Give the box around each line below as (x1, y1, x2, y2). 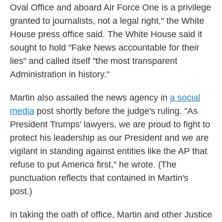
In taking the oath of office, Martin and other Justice (10, 210, 212, 220)
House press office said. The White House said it (10, 29, 202, 39)
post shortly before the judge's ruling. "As (34, 106, 198, 116)
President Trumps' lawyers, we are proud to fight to (10, 119, 210, 129)
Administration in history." (10, 69, 110, 79)
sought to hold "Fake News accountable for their (10, 43, 199, 53)
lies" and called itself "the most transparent (10, 56, 177, 66)
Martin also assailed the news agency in (10, 93, 170, 103)
